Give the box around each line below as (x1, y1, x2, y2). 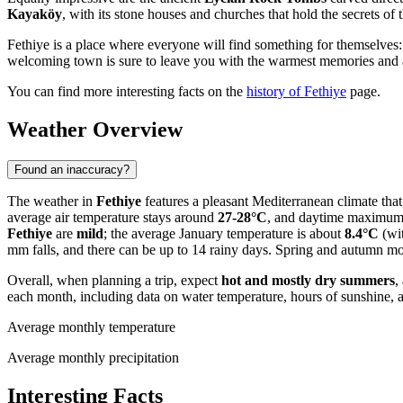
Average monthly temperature (7, 319, 175, 336)
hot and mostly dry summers (221, 273, 395, 289)
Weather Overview (7, 118, 183, 142)
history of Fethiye (246, 84, 346, 100)
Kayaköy (7, 6, 62, 22)
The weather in (7, 193, 96, 210)
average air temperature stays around (7, 210, 218, 226)
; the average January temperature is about (103, 226, 345, 242)
